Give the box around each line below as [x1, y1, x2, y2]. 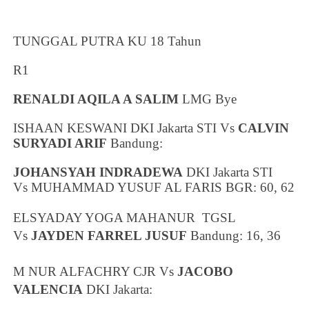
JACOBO [177, 264, 234, 279]
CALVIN [238, 121, 290, 136]
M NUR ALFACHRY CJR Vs [13, 264, 178, 279]
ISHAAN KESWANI [13, 121, 131, 136]
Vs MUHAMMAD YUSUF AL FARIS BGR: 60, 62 [13, 180, 295, 195]
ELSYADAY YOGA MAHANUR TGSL [13, 210, 236, 226]
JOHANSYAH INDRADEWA [13, 165, 183, 180]
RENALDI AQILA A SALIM [13, 92, 179, 107]
